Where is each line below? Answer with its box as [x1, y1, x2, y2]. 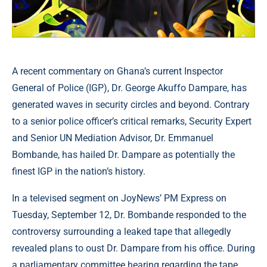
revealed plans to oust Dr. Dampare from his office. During [12, 243, 255, 254]
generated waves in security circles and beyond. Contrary [12, 99, 250, 111]
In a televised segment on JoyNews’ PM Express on [12, 193, 226, 204]
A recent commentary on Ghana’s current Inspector [12, 66, 223, 77]
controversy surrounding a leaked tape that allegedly [12, 226, 231, 238]
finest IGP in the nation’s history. [12, 166, 145, 178]
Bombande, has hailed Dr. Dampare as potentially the [12, 149, 235, 161]
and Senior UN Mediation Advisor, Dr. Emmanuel [12, 132, 213, 144]
